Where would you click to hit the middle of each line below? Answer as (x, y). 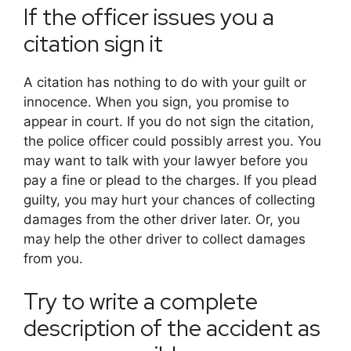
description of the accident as (172, 328)
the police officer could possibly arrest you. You (172, 141)
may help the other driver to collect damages (165, 239)
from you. (53, 258)
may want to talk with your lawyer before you (166, 160)
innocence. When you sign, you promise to (156, 101)
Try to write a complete (141, 302)
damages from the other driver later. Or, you (162, 219)
